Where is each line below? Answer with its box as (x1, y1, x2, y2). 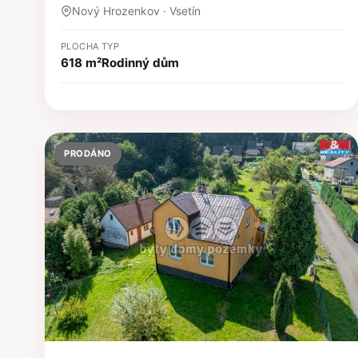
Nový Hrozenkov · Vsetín (72, 4, 201, 18)
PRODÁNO (64, 148, 112, 160)
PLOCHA (61, 41, 100, 53)
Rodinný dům (101, 55, 179, 71)
